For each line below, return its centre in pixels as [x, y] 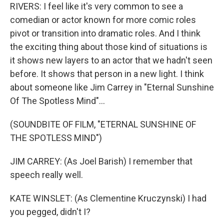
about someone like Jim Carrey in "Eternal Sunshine [112, 87]
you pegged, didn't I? [50, 211]
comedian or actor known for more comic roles [103, 19]
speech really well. [46, 174]
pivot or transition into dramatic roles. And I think [105, 33]
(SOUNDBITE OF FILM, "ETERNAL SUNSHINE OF [103, 124]
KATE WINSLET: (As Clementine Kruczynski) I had [108, 198]
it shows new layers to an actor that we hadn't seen [111, 60]
